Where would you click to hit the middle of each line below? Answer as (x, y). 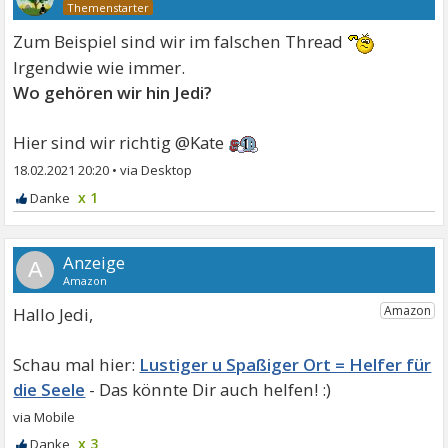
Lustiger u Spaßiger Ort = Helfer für (285, 364)
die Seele (49, 389)
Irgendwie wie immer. (99, 67)
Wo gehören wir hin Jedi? (113, 92)
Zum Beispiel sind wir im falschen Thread (180, 41)
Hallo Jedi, (53, 314)
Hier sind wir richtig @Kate (121, 142)
